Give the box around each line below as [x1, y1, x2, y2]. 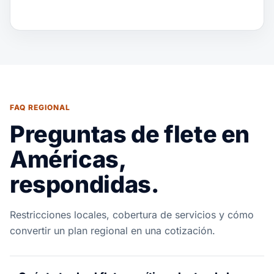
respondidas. [10, 170, 159, 198]
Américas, [10, 145, 125, 173]
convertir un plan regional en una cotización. [10, 224, 215, 237]
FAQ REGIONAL [10, 103, 70, 112]
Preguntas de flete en [10, 120, 250, 148]
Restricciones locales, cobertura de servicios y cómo [10, 209, 254, 221]
